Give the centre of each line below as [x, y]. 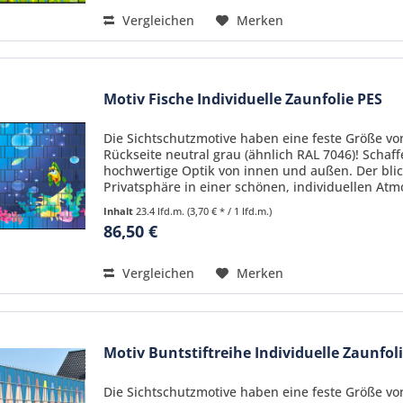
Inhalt [120, 211]
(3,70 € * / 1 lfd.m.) [230, 211]
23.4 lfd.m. [162, 211]
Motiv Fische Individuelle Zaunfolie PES [243, 99]
